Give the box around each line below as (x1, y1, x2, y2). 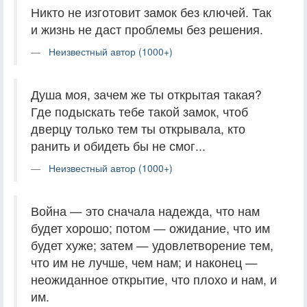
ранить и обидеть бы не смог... (31, 136, 206, 154)
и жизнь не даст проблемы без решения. (31, 20, 263, 38)
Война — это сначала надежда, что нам (31, 201, 260, 219)
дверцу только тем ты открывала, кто (31, 119, 245, 137)
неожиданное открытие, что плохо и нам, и (31, 270, 277, 288)
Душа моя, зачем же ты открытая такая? (31, 85, 262, 103)
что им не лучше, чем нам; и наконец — (31, 253, 258, 271)
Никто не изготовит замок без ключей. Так (31, 3, 271, 21)
